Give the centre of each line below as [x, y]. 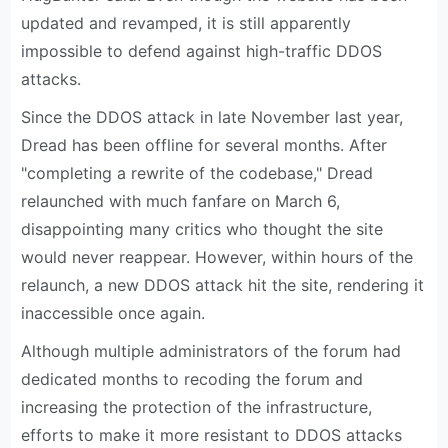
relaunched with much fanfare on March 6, [181, 201]
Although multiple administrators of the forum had [211, 351]
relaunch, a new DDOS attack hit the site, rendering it [223, 285]
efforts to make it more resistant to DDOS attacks [212, 435]
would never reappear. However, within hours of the [217, 257]
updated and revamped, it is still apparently [186, 23]
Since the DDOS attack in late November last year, [212, 117]
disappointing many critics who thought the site [202, 229]
